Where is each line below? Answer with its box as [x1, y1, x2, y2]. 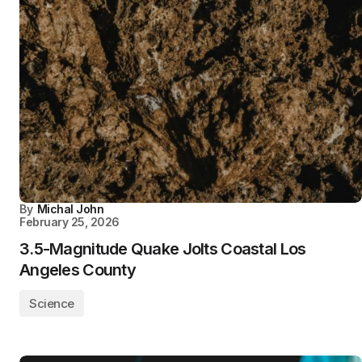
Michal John [36, 202, 104, 216]
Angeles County [19, 260, 136, 280]
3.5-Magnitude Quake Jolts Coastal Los [19, 239, 306, 259]
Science [29, 296, 74, 311]
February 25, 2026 [19, 215, 120, 229]
